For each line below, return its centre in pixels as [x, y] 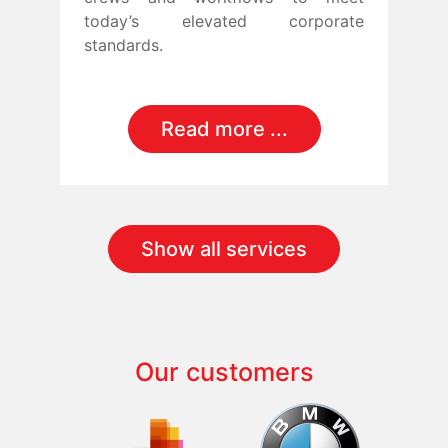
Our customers [224, 371]
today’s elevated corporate [224, 20]
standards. [123, 44]
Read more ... [224, 128]
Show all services [224, 248]
